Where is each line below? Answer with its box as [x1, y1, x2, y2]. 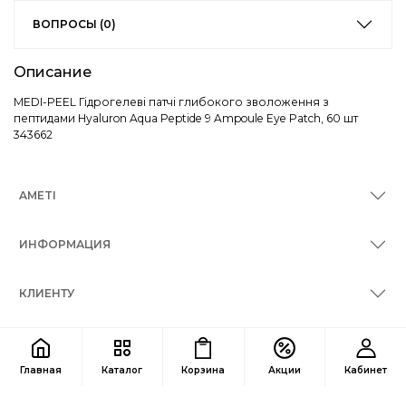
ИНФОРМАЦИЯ [19, 237, 111, 252]
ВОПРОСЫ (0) [33, 17, 116, 32]
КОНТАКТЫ [19, 335, 86, 350]
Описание [14, 63, 92, 82]
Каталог [101, 364, 143, 376]
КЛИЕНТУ [19, 286, 74, 301]
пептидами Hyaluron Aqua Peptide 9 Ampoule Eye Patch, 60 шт [14, 111, 358, 126]
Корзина [181, 364, 226, 376]
